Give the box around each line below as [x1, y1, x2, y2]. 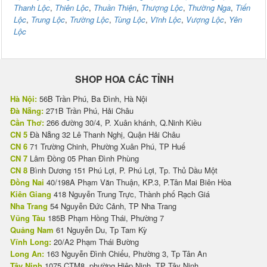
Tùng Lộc [114, 14, 145, 26]
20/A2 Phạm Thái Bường [51, 236, 139, 248]
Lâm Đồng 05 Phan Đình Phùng [27, 153, 139, 164]
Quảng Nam [10, 224, 54, 236]
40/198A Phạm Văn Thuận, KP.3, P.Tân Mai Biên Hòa [44, 176, 231, 188]
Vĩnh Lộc [150, 14, 181, 26]
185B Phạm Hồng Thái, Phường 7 [45, 212, 164, 224]
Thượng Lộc [141, 2, 183, 14]
